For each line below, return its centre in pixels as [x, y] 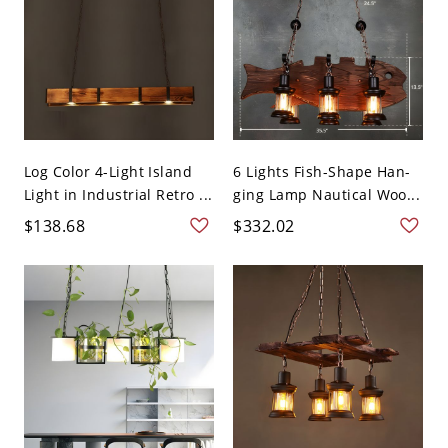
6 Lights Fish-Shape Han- [322, 171]
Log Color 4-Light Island [108, 171]
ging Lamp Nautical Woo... [327, 194]
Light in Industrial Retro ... [118, 194]
